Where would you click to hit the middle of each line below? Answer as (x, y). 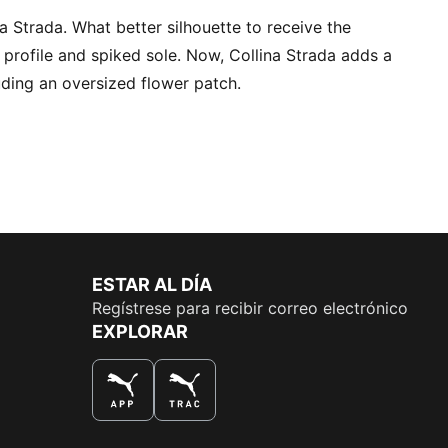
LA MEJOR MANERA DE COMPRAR (224, 431)
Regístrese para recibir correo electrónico (250, 308)
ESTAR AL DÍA (152, 284)
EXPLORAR (140, 331)
